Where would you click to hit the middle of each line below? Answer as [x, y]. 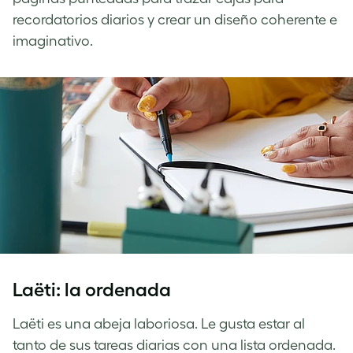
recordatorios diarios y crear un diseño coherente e [175, 19]
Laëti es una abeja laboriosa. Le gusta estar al [159, 323]
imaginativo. [53, 41]
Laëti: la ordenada [92, 289]
